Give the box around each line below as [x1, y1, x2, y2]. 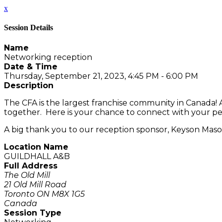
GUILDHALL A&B [4, 151, 70, 161]
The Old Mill [4, 170, 50, 180]
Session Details [4, 23, 53, 32]
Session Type [4, 208, 61, 218]
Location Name [4, 142, 68, 152]
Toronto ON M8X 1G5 [4, 189, 85, 199]
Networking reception [4, 52, 92, 62]
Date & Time [4, 61, 57, 71]
